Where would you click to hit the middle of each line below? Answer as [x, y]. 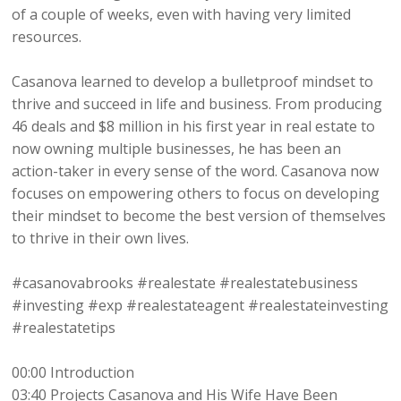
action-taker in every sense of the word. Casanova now [196, 171]
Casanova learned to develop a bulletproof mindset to [193, 81]
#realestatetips [64, 327]
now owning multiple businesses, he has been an [177, 148]
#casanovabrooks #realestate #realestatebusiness [185, 282]
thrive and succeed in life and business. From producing [197, 103]
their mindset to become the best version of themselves [199, 215]
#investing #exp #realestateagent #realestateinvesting [200, 305]
